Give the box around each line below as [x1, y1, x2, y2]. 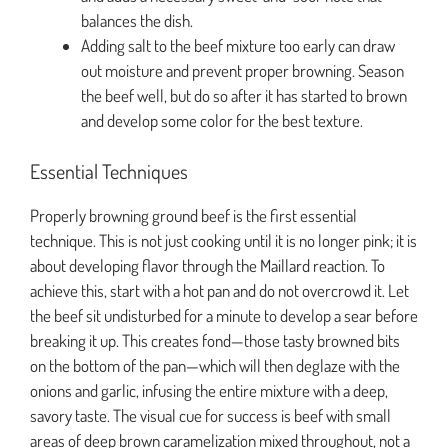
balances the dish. [81, 10, 193, 32]
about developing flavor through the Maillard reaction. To [30, 254, 385, 276]
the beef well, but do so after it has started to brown [81, 85, 407, 107]
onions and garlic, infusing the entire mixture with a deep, [30, 379, 388, 401]
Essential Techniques [30, 157, 188, 184]
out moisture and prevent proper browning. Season [81, 60, 404, 82]
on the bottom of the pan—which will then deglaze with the [30, 354, 400, 376]
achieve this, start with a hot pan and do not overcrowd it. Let [30, 279, 409, 301]
